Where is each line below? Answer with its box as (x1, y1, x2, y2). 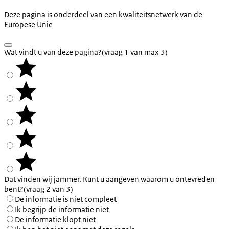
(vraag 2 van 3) (24, 184, 73, 194)
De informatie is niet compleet (15, 194, 117, 204)
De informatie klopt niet (15, 214, 96, 224)
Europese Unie (4, 19, 53, 29)
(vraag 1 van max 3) (102, 47, 168, 57)
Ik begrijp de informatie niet (15, 204, 109, 214)
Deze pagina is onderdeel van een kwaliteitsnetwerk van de (4, 9, 202, 19)
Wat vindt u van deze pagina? (4, 47, 102, 57)
